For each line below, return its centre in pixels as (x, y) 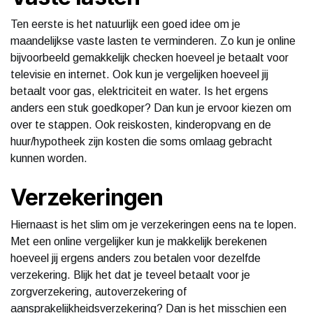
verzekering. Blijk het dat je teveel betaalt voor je (130, 275)
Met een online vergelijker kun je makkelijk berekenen (139, 241)
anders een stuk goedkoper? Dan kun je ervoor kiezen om (151, 108)
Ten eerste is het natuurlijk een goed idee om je (125, 24)
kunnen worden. (49, 158)
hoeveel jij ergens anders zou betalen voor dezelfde (136, 258)
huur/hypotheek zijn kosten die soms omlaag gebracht (141, 141)
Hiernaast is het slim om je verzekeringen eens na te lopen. (154, 224)
